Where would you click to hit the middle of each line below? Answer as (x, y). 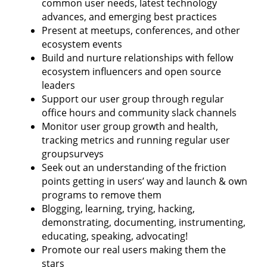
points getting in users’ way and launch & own (145, 181)
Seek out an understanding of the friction (134, 167)
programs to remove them (102, 195)
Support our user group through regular (133, 99)
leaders (58, 85)
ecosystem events (82, 44)
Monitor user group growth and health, (130, 126)
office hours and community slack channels (139, 112)
